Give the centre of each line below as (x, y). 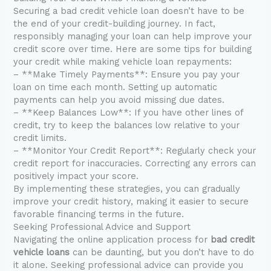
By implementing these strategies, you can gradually (127, 189)
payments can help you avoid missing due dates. (119, 100)
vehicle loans (42, 253)
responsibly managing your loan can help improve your (133, 37)
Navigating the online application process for (112, 240)
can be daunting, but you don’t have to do (162, 253)
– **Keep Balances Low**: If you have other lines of (129, 113)
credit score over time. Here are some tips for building (133, 49)
